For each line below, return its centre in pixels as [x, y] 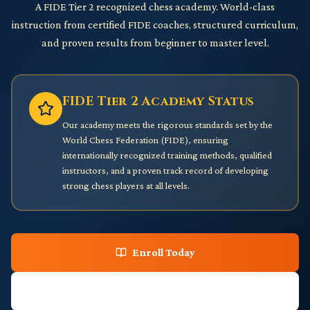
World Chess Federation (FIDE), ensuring [145, 140]
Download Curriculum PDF [163, 291]
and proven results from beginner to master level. [155, 43]
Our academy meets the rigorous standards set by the [167, 125]
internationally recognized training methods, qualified [167, 155]
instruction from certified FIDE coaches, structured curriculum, [155, 25]
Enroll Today [163, 252]
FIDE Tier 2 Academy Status [158, 101]
